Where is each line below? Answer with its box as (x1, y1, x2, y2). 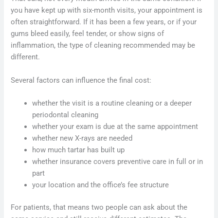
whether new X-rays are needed (32, 133, 133, 143)
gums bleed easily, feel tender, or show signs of (11, 29, 164, 38)
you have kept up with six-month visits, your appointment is (11, 6, 203, 15)
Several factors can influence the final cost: (11, 75, 152, 85)
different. (11, 53, 40, 62)
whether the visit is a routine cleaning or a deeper (32, 98, 192, 108)
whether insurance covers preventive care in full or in (32, 157, 203, 166)
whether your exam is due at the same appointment (32, 122, 199, 131)
